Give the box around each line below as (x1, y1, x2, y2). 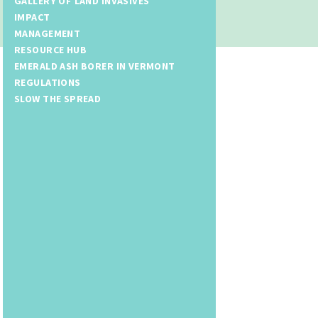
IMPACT (14, 10, 50, 23)
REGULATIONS (14, 75, 81, 89)
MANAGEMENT (14, 26, 81, 40)
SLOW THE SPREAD (14, 92, 102, 105)
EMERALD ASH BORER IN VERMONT (14, 59, 175, 72)
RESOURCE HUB (14, 43, 87, 56)
